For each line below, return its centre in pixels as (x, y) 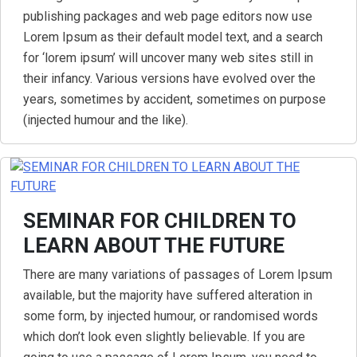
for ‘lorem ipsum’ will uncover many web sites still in (168, 58)
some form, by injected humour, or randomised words (171, 316)
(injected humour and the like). (106, 120)
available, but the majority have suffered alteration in (168, 295)
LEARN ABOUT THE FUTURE (154, 245)
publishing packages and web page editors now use (168, 16)
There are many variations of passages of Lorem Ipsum (178, 275)
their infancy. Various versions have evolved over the (169, 78)
